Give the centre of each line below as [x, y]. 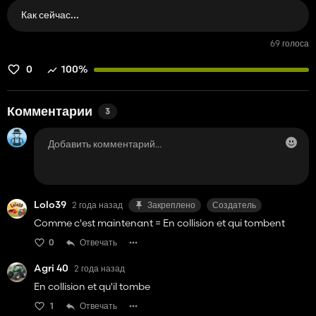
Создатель [234, 205]
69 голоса [290, 43]
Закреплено [171, 205]
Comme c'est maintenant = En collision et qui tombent [159, 223]
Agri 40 [51, 268]
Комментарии [50, 113]
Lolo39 [50, 205]
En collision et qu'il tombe [92, 286]
